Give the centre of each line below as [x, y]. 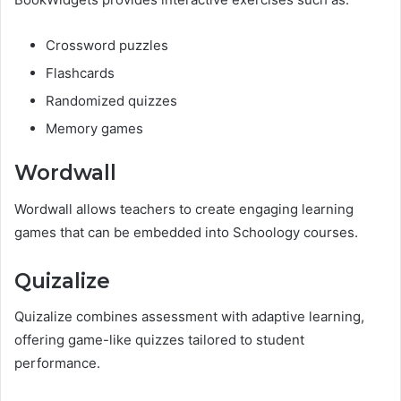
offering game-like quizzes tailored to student [159, 340]
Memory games [94, 129]
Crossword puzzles [107, 46]
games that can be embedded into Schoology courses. [186, 232]
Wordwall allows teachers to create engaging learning [184, 209]
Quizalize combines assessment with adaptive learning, [189, 317]
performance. [57, 363]
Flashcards [80, 73]
